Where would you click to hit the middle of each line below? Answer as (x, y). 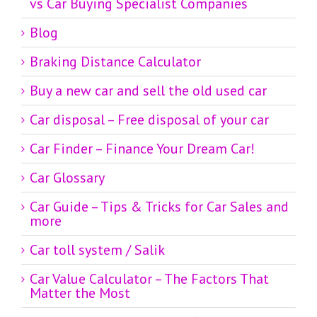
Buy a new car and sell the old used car (148, 91)
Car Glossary (67, 178)
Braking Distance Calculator (115, 62)
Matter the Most (80, 293)
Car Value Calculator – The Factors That (149, 279)
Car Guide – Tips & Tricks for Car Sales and (159, 207)
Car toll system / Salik (97, 250)
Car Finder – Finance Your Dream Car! (142, 149)
